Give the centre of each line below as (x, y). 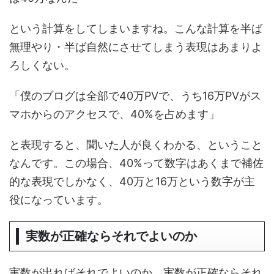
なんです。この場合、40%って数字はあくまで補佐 (136, 163)
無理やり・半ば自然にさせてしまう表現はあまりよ (136, 47)
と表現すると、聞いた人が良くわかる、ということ (136, 145)
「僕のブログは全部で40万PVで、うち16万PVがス (135, 96)
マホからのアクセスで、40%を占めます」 (114, 114)
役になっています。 (59, 200)
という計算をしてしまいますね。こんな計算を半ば (136, 28)
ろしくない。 (42, 65)
